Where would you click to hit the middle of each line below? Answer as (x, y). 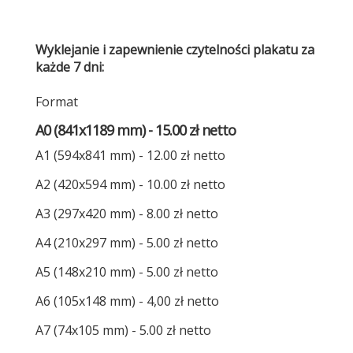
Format (56, 102)
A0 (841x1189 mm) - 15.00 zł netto (135, 130)
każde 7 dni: (69, 67)
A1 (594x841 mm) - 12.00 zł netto (130, 155)
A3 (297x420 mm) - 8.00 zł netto (126, 214)
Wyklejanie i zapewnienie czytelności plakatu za (175, 50)
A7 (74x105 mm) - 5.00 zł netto (123, 330)
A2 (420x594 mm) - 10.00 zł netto (130, 184)
